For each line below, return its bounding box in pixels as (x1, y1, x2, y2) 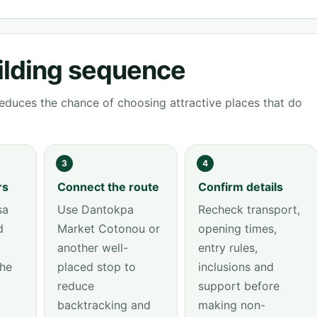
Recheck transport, (197, 202, 300, 217)
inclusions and (197, 260, 274, 274)
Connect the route (57, 180, 159, 194)
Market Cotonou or (57, 221, 160, 236)
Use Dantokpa (57, 202, 134, 217)
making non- (197, 298, 265, 312)
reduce (57, 279, 94, 293)
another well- (57, 241, 128, 255)
